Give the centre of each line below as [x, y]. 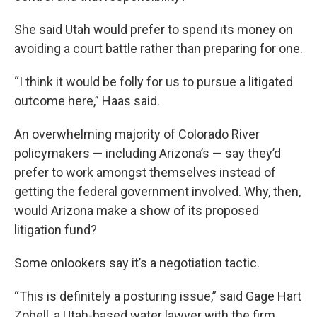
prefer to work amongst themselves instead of [145, 172]
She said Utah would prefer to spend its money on [154, 29]
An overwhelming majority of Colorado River [137, 134]
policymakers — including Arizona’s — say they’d [148, 153]
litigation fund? [56, 230]
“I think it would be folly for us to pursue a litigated [154, 82]
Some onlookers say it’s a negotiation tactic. [137, 263]
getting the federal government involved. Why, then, [157, 191]
